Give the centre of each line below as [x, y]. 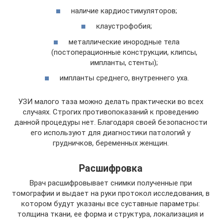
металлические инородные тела [124, 42]
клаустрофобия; [124, 26]
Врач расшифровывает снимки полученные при [110, 183]
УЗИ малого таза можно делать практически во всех [110, 102]
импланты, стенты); [124, 62]
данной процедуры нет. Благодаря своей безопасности [110, 123]
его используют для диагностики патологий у [110, 133]
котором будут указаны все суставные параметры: [110, 204]
